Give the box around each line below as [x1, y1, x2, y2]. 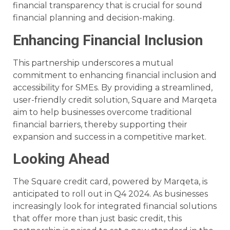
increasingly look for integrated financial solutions [13, 201, 217, 211]
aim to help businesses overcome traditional [13, 107, 192, 117]
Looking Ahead [13, 150, 110, 167]
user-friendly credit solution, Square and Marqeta [13, 94, 217, 105]
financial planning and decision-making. [13, 13, 175, 23]
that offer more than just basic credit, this [13, 214, 182, 223]
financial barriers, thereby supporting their [13, 119, 187, 129]
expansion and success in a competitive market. [13, 131, 206, 142]
